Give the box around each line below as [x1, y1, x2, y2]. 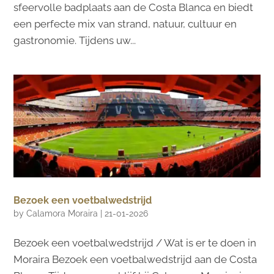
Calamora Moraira [26, 208, 98, 218]
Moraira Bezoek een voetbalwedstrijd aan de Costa [13, 253, 257, 265]
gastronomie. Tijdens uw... [13, 34, 136, 46]
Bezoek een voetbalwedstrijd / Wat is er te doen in [13, 236, 257, 249]
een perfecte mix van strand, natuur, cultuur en [13, 17, 237, 30]
